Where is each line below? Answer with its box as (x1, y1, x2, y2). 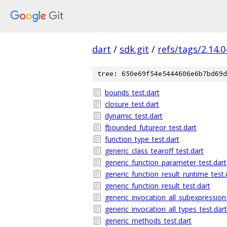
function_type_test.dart (105, 134, 179, 144)
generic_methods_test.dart (105, 216, 192, 225)
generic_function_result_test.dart (105, 181, 210, 191)
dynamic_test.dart (105, 111, 163, 121)
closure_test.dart (105, 99, 159, 109)
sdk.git (120, 43, 149, 55)
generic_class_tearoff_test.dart (105, 146, 204, 156)
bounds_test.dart (105, 88, 160, 97)
